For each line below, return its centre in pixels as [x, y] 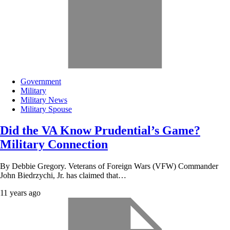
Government [41, 81]
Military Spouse [46, 109]
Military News [44, 100]
